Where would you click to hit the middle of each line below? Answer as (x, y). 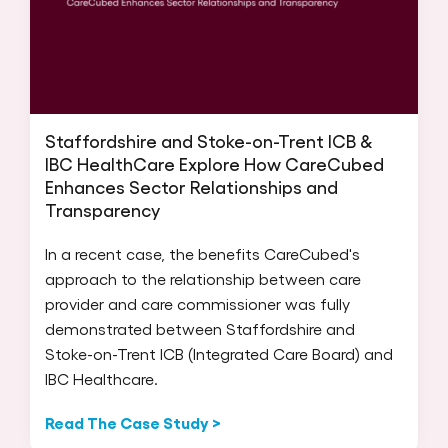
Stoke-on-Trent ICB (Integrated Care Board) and (219, 353)
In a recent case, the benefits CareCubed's (202, 253)
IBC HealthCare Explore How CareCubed (214, 163)
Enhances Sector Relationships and (191, 186)
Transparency (102, 209)
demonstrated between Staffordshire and (200, 328)
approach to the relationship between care (203, 278)
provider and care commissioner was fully (197, 303)
